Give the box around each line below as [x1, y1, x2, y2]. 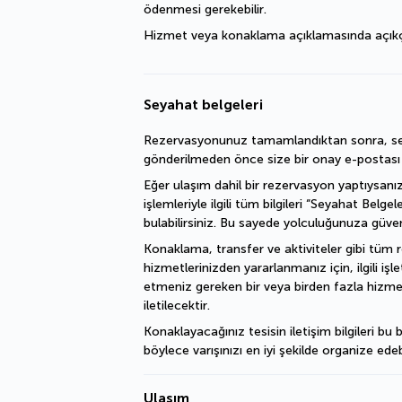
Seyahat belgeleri [144, 96, 263, 113]
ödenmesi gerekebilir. [144, 2, 267, 17]
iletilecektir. [144, 298, 210, 313]
